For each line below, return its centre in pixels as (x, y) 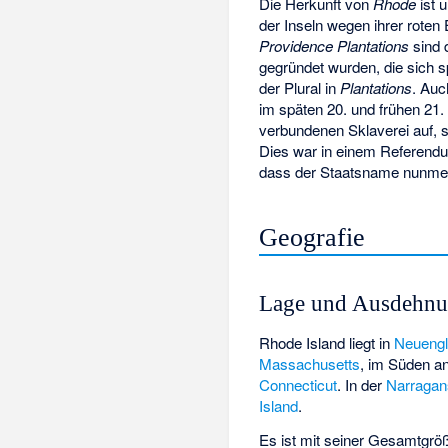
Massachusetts (310, 363)
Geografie (312, 237)
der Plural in (300, 87)
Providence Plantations (334, 45)
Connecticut (298, 384)
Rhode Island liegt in (327, 342)
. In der (362, 384)
